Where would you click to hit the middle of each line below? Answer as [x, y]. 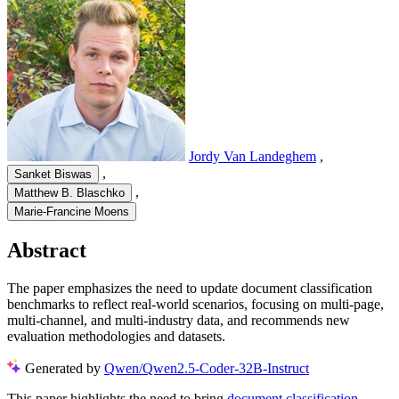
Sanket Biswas [53, 175]
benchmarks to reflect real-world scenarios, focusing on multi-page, [195, 304]
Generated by [65, 368]
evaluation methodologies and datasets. [116, 336]
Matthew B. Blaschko [69, 193]
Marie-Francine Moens [72, 212]
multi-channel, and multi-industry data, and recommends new [179, 320]
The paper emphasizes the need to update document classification [190, 288]
